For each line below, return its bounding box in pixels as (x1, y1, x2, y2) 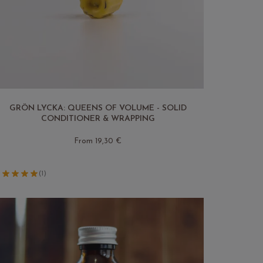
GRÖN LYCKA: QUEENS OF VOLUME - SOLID (9, 103, 187, 113)
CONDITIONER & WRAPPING (41, 114, 155, 123)
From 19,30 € (74, 137, 122, 145)
